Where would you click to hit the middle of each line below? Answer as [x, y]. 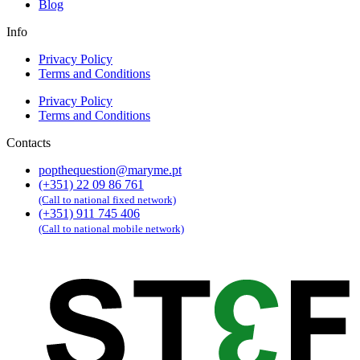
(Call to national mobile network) [111, 229]
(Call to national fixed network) [107, 200]
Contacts [29, 143]
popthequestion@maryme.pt [110, 170]
